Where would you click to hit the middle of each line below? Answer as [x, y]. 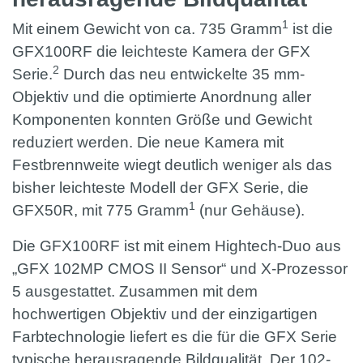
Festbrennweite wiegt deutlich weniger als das [172, 165]
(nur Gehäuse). [252, 211]
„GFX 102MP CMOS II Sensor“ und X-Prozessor [180, 269]
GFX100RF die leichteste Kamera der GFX [161, 52]
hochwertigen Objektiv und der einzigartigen [165, 314]
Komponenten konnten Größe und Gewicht [162, 120]
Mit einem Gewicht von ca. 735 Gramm [147, 29]
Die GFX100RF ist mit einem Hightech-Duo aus [177, 246]
